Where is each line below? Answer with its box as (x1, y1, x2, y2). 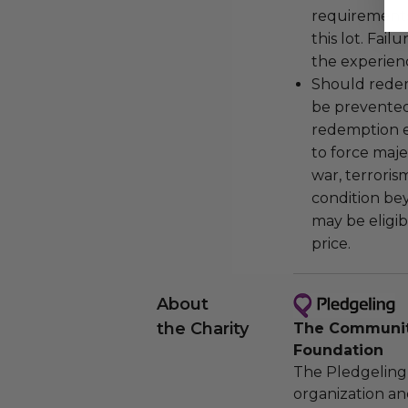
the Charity (157, 319, 249, 339)
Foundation (293, 342, 383, 359)
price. (311, 235, 351, 252)
